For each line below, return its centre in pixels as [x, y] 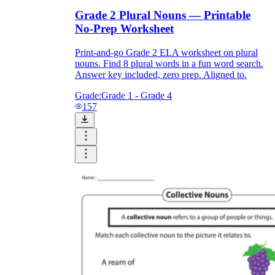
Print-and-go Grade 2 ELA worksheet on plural [166, 52]
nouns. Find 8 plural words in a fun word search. [169, 63]
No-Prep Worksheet [124, 29]
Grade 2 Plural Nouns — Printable [163, 15]
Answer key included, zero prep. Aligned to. [161, 74]
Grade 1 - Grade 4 [137, 95]
